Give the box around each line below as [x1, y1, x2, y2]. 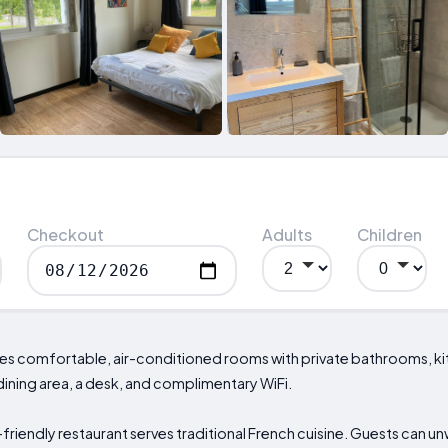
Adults [262, 224, 313, 246]
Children [357, 224, 423, 246]
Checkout [26, 224, 104, 246]
